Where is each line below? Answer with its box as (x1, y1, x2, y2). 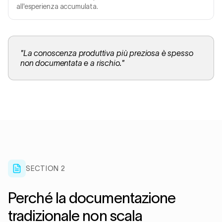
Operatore (148, 10, 171, 16)
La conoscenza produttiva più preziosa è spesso (23, 49, 193, 57)
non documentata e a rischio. (20, 58, 121, 67)
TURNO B (151, 16, 168, 21)
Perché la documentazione (8, 190, 176, 206)
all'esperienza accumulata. (16, 2, 98, 10)
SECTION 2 (26, 165, 65, 172)
